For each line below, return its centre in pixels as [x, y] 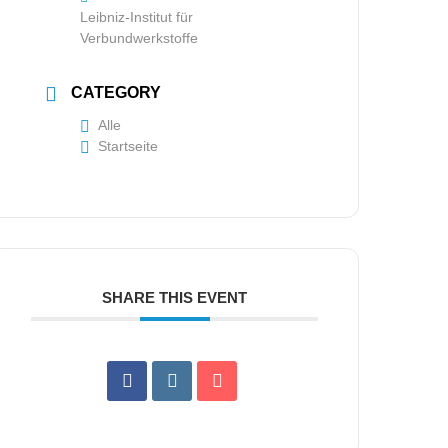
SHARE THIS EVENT [175, 297]
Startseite [128, 146]
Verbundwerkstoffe [139, 38]
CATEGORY [116, 92]
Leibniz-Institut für [137, 17]
